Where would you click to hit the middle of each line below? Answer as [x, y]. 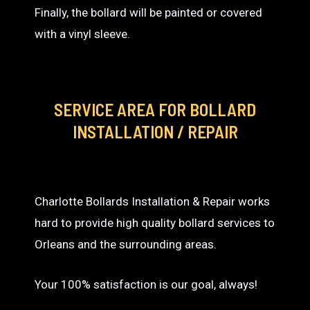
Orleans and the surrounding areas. [126, 244]
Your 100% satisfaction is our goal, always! [146, 284]
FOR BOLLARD [206, 109]
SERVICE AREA [104, 109]
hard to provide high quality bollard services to [155, 222]
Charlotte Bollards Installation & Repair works [152, 201]
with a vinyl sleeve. [82, 34]
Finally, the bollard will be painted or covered [148, 12]
